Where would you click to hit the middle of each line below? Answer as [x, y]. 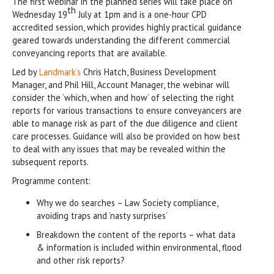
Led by [26, 72]
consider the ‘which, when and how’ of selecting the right [123, 97]
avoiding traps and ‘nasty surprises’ [102, 215]
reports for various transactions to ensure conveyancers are [127, 110]
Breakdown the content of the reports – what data [136, 234]
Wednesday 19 [40, 14]
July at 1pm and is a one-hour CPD [141, 14]
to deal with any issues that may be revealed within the [119, 149]
